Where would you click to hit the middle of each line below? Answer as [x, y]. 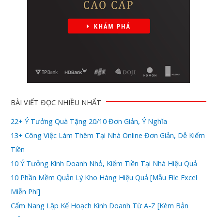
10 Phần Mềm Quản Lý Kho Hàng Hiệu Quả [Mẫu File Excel [104, 178]
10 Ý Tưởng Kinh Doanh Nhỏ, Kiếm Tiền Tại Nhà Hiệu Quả [104, 163]
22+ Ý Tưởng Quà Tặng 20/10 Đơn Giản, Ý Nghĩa [89, 121]
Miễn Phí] [26, 192]
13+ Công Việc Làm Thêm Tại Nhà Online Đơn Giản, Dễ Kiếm [108, 135]
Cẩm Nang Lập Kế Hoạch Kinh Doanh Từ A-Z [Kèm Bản [100, 206]
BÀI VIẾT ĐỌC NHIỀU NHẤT [56, 102]
